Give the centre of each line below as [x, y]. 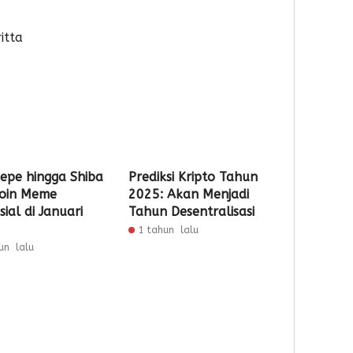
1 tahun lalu [169, 230]
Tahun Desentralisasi [192, 212]
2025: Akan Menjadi [189, 194]
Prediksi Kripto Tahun [193, 177]
